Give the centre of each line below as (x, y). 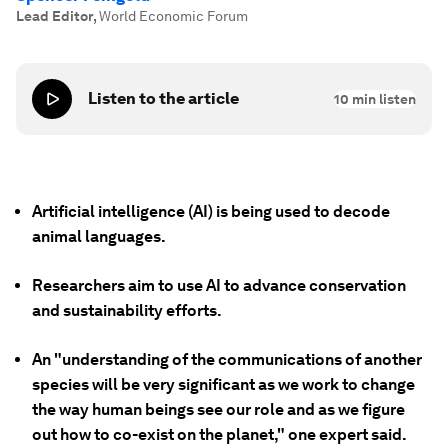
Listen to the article (163, 98)
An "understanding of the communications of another (227, 359)
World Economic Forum (173, 16)
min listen (382, 99)
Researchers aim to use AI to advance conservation (219, 285)
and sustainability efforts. (127, 310)
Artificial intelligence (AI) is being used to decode (211, 211)
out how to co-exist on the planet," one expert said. (219, 434)
